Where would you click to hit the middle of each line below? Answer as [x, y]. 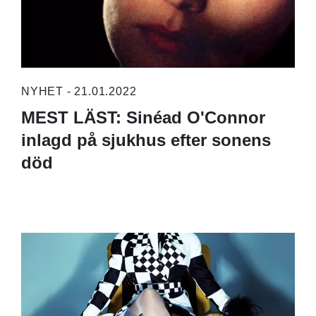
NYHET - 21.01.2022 [79, 91]
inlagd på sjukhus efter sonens [146, 140]
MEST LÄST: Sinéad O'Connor [143, 117]
